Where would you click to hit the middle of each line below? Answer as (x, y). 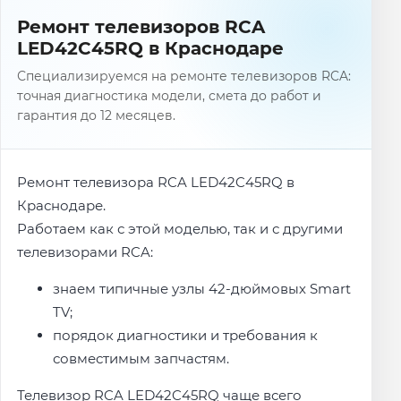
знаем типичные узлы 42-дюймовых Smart (202, 289)
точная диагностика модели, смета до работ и (170, 96)
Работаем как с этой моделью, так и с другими (180, 228)
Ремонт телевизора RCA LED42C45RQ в (156, 182)
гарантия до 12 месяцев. (97, 116)
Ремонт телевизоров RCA (141, 27)
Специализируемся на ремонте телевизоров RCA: (184, 77)
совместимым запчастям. (141, 359)
